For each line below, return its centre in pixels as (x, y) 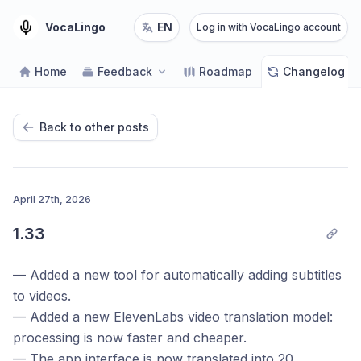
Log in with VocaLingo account (269, 27)
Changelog (314, 71)
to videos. (42, 296)
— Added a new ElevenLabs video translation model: (173, 317)
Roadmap (226, 71)
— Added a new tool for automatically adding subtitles (177, 275)
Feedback (125, 71)
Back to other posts (94, 127)
